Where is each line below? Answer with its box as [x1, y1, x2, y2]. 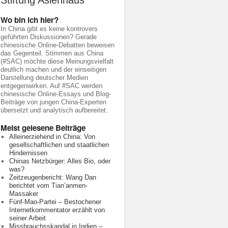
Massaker [9, 190, 38, 197]
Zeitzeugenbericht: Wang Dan [9, 174, 96, 181]
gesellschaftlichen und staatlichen [9, 141, 109, 149]
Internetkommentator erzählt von [9, 206, 105, 214]
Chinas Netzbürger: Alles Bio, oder [9, 157, 110, 165]
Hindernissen [9, 149, 47, 157]
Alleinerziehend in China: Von [9, 133, 95, 140]
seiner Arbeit [9, 214, 46, 222]
